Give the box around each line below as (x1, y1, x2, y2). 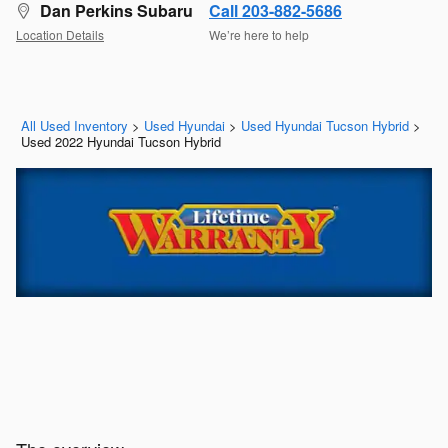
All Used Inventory (21, 115, 128, 135)
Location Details (16, 26, 104, 43)
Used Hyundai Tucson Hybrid (241, 115, 409, 135)
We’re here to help (209, 26, 309, 43)
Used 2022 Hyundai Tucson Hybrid (21, 131, 221, 151)
